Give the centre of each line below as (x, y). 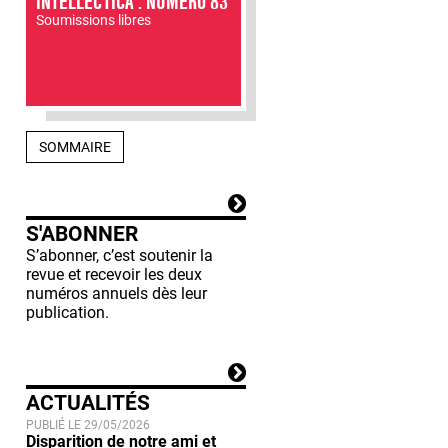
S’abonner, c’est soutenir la (119, 255)
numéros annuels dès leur (116, 293)
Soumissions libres (93, 19)
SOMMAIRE (75, 146)
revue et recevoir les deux (114, 274)
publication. (67, 312)
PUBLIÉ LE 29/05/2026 (88, 424)
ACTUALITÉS (88, 402)
